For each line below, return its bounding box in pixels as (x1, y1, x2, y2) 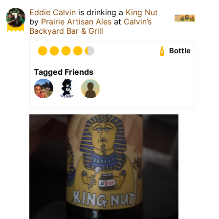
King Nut (126, 7, 158, 17)
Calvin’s (124, 16, 152, 26)
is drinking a (76, 7, 126, 17)
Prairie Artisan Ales (41, 16, 111, 26)
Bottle (169, 46, 191, 56)
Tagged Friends (34, 66, 93, 77)
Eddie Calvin (29, 7, 76, 17)
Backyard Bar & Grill (29, 25, 103, 36)
